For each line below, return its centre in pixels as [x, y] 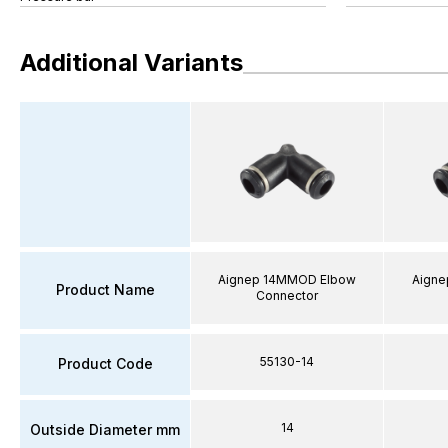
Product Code [105, 363]
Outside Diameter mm [105, 429]
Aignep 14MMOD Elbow [287, 279]
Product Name [105, 289]
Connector [287, 295]
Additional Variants [131, 62]
